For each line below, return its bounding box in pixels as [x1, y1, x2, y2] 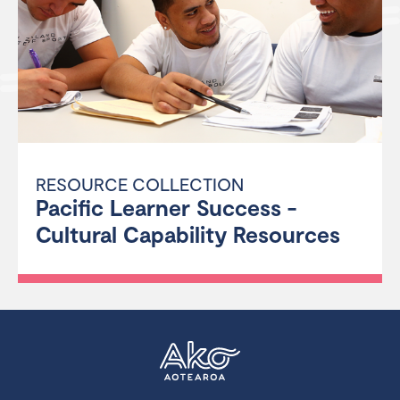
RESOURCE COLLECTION [36, 173, 244, 195]
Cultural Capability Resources [36, 221, 340, 247]
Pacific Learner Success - [36, 194, 296, 221]
